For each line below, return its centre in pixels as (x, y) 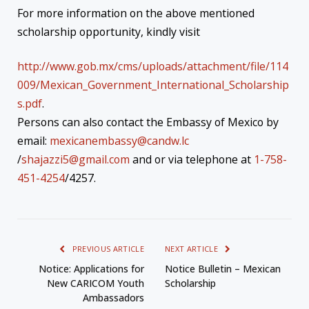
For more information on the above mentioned (136, 13)
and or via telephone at (192, 159)
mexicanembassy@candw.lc (119, 140)
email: (33, 140)
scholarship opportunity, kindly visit (109, 32)
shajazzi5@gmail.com (76, 159)
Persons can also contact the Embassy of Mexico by (148, 122)
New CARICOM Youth (96, 283)
